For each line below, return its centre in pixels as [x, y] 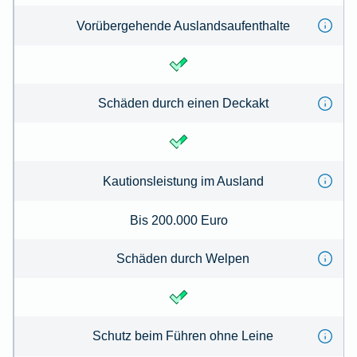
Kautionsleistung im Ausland [183, 180]
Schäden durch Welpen [183, 258]
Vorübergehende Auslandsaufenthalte [183, 25]
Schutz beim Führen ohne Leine [183, 336]
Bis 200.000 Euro [178, 220]
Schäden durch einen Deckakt [183, 103]
